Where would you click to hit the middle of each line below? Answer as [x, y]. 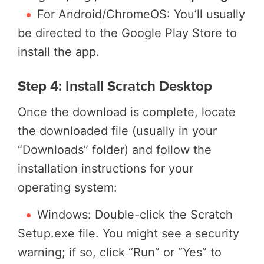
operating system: [67, 188]
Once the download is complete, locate [127, 112]
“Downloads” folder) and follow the [115, 150]
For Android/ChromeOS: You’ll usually [141, 14]
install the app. [59, 52]
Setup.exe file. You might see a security [128, 233]
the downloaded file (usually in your [117, 131]
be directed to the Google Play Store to [127, 33]
